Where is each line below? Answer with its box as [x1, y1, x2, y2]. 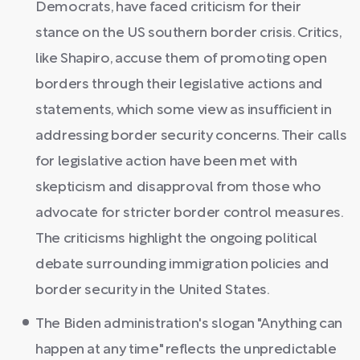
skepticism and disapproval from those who [35, 180, 321, 194]
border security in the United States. [35, 283, 270, 297]
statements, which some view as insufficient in [35, 103, 332, 117]
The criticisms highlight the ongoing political [35, 231, 317, 246]
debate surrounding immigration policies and [35, 257, 329, 272]
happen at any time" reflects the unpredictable [35, 342, 337, 357]
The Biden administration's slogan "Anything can [35, 317, 343, 331]
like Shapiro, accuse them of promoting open [35, 51, 327, 66]
